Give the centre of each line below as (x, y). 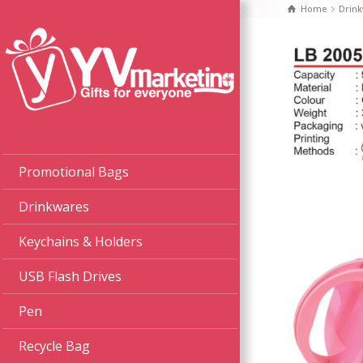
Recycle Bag (54, 346)
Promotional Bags (73, 172)
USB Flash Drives (70, 277)
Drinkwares (53, 207)
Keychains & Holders (80, 242)
